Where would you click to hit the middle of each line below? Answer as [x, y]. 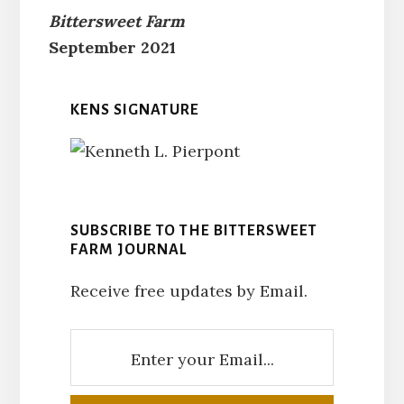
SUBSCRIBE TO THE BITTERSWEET [193, 230]
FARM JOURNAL [128, 249]
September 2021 [112, 47]
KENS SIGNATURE [134, 110]
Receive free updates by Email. [188, 290]
